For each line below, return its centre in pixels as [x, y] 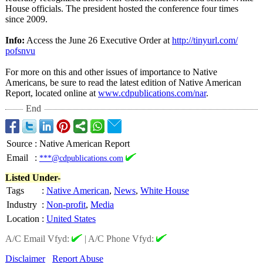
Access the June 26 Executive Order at [98, 40]
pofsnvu [20, 51]
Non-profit [66, 205]
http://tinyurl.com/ [205, 40]
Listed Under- [33, 178]
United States [71, 219]
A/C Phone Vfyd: [122, 239]
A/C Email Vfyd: [38, 239]
